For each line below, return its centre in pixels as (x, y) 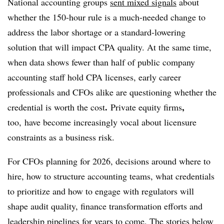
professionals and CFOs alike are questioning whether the (112, 92)
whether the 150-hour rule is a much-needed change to (106, 17)
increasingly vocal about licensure (135, 122)
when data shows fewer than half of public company (101, 62)
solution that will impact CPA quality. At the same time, (109, 47)
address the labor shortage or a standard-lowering (96, 32)
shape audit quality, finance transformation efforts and (105, 206)
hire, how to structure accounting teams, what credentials (111, 176)
